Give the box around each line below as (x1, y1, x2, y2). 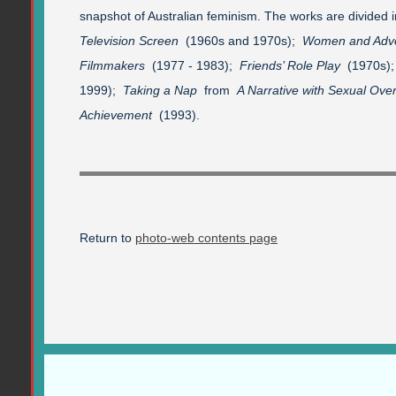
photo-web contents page (135, 230, 278, 245)
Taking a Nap (123, 82, 197, 97)
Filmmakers (80, 57, 145, 72)
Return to (80, 230, 135, 245)
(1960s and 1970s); (179, 33, 302, 48)
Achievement (80, 107, 152, 122)
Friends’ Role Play (240, 57, 340, 72)
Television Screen (80, 33, 179, 48)
